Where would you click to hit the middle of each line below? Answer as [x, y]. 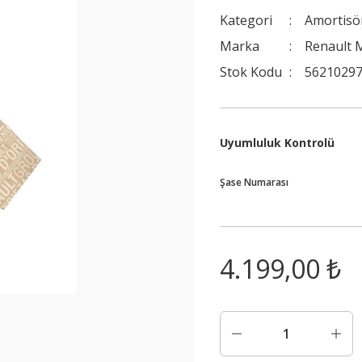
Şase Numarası [254, 182]
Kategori [246, 20]
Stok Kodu [251, 72]
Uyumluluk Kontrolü [277, 143]
